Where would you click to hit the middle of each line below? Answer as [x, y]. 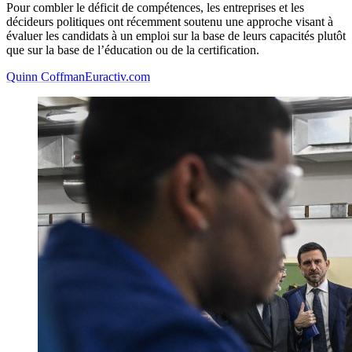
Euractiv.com [117, 77]
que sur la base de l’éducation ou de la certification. [133, 50]
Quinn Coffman [46, 77]
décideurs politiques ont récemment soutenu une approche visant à [170, 22]
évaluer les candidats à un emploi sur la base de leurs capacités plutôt [176, 36]
